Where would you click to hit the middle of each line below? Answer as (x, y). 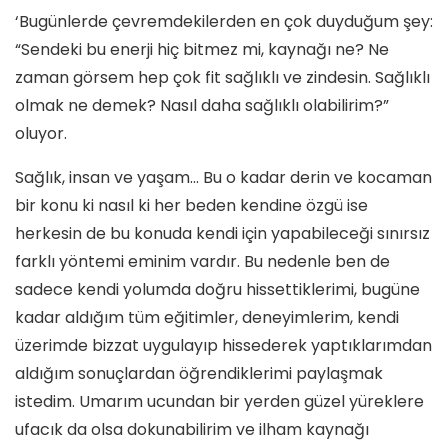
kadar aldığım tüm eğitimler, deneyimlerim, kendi (207, 317)
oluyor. (41, 133)
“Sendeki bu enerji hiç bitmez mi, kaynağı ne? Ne (202, 49)
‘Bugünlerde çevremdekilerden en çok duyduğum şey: (224, 21)
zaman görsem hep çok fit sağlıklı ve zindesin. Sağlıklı (222, 77)
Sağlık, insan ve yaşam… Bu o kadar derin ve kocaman (223, 177)
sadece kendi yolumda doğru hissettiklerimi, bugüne (217, 289)
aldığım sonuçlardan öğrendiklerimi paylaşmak (199, 373)
